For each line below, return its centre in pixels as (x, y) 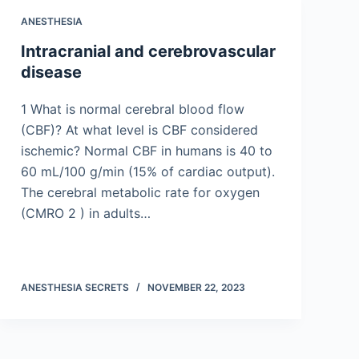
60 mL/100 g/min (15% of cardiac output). (148, 171)
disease (51, 72)
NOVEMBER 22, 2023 (196, 287)
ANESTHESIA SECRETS (75, 287)
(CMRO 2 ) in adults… (86, 213)
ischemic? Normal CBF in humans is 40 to (147, 151)
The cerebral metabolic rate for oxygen (140, 192)
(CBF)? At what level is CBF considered (139, 130)
